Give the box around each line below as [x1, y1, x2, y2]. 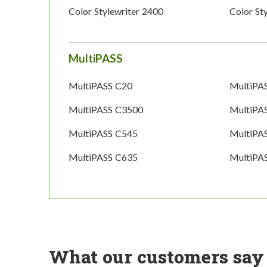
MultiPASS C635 [69, 151, 138, 163]
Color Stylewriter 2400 [69, 5, 163, 17]
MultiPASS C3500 [69, 104, 143, 116]
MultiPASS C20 [69, 80, 132, 92]
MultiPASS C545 [69, 128, 138, 139]
